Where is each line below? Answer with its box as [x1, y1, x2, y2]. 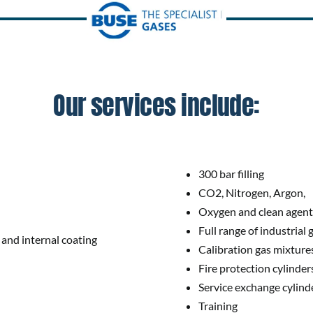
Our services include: [53, 87, 260, 125]
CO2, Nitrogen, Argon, [198, 186, 305, 200]
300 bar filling [198, 167, 264, 181]
